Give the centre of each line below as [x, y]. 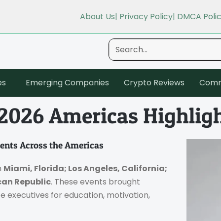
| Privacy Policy [144, 17]
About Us [97, 17]
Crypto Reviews [154, 82]
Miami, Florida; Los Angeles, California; [85, 168]
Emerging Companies [67, 82]
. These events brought [95, 182]
